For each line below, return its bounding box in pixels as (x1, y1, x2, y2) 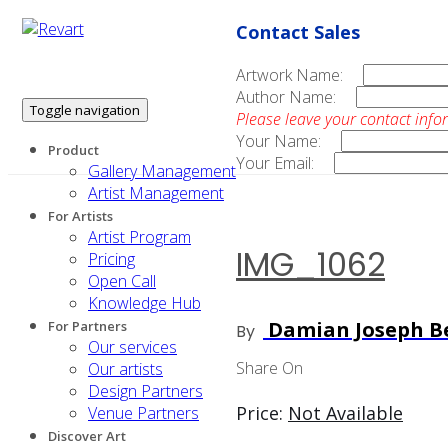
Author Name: (236, 86, 336, 108)
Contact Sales (236, 20, 360, 44)
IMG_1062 (236, 242, 385, 287)
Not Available (288, 400, 403, 425)
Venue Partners (88, 402, 199, 424)
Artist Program (88, 226, 191, 248)
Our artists (88, 358, 163, 380)
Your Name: (236, 130, 321, 152)
